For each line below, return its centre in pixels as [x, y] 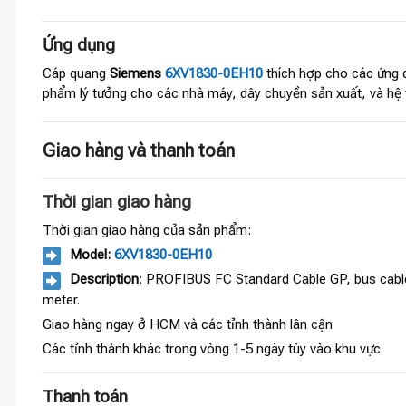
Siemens [137, 73]
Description [104, 280]
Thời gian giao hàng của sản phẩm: [147, 231]
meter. [61, 300]
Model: [92, 255]
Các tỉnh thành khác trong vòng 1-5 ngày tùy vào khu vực [212, 348]
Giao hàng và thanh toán [139, 150]
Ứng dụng [79, 45]
